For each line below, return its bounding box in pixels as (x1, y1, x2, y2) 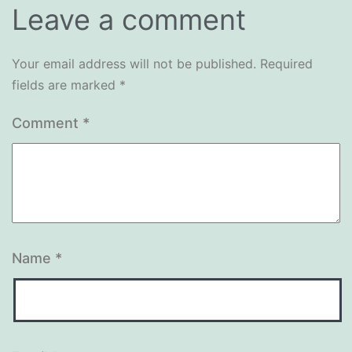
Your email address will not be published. (12, 56, 256, 71)
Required (260, 56, 313, 71)
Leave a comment (12, 2, 246, 37)
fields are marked (12, 77, 119, 93)
